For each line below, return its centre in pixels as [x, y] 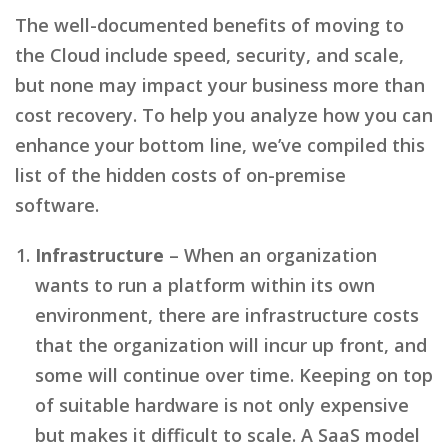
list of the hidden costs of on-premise [180, 174]
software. [57, 204]
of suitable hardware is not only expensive [222, 404]
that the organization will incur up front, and [231, 344]
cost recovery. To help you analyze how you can [224, 114]
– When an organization [270, 254]
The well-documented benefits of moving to [209, 24]
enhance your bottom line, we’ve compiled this [220, 144]
